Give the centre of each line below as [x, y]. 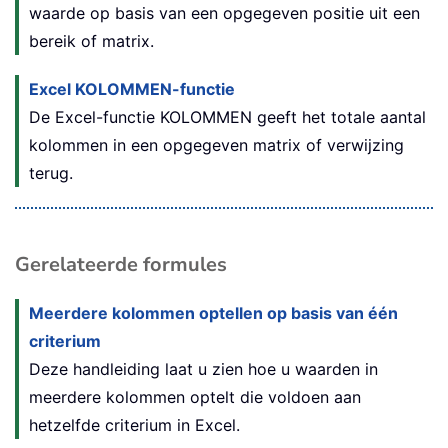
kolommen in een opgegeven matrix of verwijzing [216, 145]
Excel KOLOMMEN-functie [132, 89]
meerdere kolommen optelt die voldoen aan [195, 397]
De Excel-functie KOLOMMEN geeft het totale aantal [227, 117]
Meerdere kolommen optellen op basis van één [213, 313]
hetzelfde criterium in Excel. [134, 425]
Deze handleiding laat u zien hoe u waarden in [203, 369]
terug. [51, 173]
